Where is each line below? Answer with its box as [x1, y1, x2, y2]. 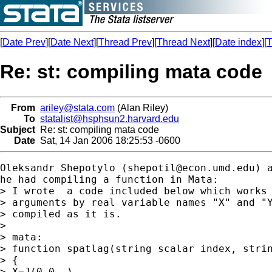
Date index [215, 37, 262, 47]
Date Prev [2, 37, 46, 47]
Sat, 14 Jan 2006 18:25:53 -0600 [35, 135, 180, 146]
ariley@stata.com [40, 102, 115, 113]
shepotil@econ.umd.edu [127, 161, 255, 174]
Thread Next [157, 37, 210, 47]
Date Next [50, 37, 93, 47]
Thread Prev [98, 37, 152, 47]
